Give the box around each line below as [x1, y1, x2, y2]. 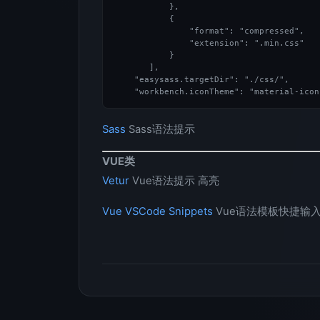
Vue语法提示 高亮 [129, 174, 219, 187]
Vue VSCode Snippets [102, 205, 213, 218]
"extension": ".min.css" [114, 39, 304, 48]
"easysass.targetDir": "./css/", [114, 75, 289, 84]
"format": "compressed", [114, 26, 304, 36]
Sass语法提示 [126, 123, 195, 136]
